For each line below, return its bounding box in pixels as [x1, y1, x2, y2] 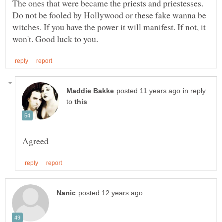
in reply [183, 87, 206, 95]
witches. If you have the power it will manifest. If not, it [12, 20, 206, 33]
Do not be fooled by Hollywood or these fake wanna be [12, 8, 206, 21]
